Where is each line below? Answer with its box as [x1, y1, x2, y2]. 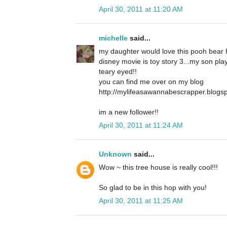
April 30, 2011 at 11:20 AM [99, 5, 183, 14]
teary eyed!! [99, 67, 137, 76]
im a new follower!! [99, 108, 159, 117]
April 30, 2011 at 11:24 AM [99, 121, 183, 130]
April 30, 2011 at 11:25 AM [99, 197, 183, 205]
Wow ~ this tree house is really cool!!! [99, 163, 218, 172]
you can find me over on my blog [99, 78, 204, 86]
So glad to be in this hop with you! [99, 183, 207, 192]
